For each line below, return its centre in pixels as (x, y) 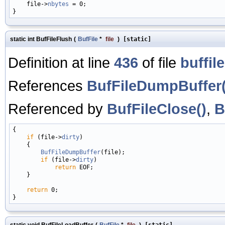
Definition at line (61, 62)
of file (159, 62)
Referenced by (58, 108)
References (47, 85)
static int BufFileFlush (41, 39)
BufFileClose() (157, 108)
